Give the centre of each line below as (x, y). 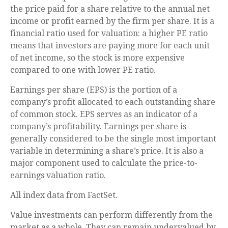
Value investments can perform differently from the (111, 215)
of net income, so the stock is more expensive (97, 58)
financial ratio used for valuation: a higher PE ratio (109, 34)
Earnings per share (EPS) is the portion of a (94, 90)
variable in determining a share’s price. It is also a (107, 151)
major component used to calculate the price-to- (104, 163)
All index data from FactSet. (64, 195)
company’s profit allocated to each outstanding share (113, 102)
